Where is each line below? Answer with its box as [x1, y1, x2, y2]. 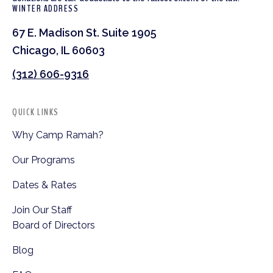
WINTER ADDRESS [12, 1, 79, 15]
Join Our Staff [12, 204, 72, 216]
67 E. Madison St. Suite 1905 [12, 26, 157, 39]
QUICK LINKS [12, 105, 59, 119]
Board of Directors [12, 219, 95, 231]
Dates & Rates [12, 179, 77, 191]
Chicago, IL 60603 [12, 43, 105, 57]
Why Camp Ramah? [12, 129, 104, 141]
